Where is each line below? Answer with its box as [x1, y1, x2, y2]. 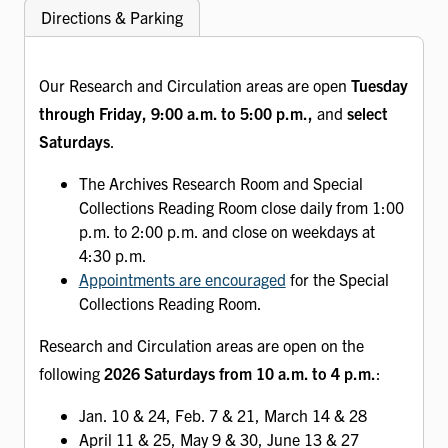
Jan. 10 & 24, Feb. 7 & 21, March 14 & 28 [78, 404, 367, 425]
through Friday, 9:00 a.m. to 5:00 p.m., [38, 102, 313, 123]
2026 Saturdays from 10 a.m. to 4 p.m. [103, 362, 376, 383]
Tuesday [350, 74, 408, 95]
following [38, 362, 104, 383]
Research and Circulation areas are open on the [38, 334, 364, 355]
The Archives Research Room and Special [78, 172, 363, 193]
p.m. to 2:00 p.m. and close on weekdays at [78, 220, 375, 241]
